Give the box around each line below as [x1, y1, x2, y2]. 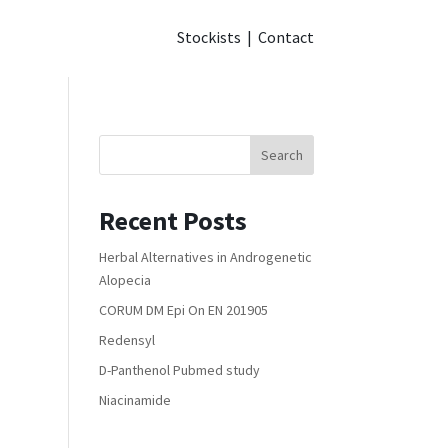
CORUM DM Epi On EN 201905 [98, 300, 268, 319]
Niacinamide [98, 390, 171, 409]
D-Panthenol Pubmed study [98, 360, 260, 379]
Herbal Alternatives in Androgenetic [98, 247, 312, 266]
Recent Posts [98, 203, 247, 237]
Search [260, 145, 303, 164]
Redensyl [98, 330, 155, 349]
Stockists [176, 27, 241, 47]
